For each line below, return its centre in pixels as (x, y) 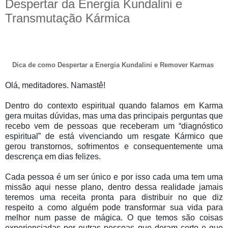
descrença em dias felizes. (54, 157)
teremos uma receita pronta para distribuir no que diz (114, 197)
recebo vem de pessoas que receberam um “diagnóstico (114, 126)
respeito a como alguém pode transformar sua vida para (114, 208)
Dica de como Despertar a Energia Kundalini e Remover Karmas (114, 65)
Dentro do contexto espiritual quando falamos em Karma (114, 106)
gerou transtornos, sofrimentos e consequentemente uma (114, 147)
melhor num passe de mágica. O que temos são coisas (114, 218)
